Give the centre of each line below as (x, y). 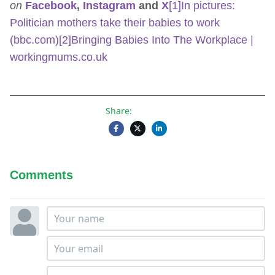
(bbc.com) (34, 40)
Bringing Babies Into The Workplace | (162, 40)
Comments (41, 175)
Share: (118, 110)
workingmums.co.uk (59, 57)
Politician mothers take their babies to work (115, 22)
